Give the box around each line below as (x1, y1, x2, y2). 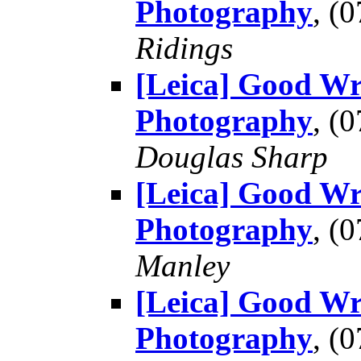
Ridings (135, 31, 233, 65)
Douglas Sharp (135, 139, 328, 174)
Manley (135, 248, 230, 283)
